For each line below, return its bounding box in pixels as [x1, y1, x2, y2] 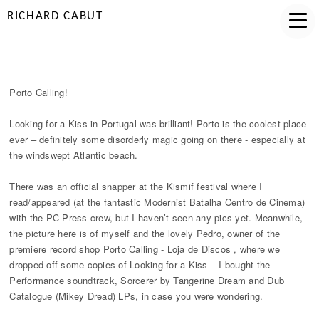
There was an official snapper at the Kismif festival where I [9, 179, 263, 193]
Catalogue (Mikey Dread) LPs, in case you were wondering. [9, 289, 263, 303]
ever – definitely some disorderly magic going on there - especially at [9, 132, 305, 146]
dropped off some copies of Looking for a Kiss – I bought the [9, 258, 271, 271]
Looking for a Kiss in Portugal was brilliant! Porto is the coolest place [9, 117, 307, 130]
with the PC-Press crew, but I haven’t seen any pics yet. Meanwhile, [9, 211, 303, 224]
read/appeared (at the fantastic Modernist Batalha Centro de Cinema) [9, 195, 305, 209]
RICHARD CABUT [7, 10, 103, 22]
